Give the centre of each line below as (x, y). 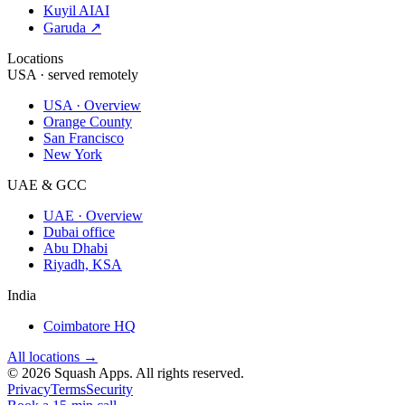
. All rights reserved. (187, 372)
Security (109, 389)
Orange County (88, 121)
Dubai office (79, 231)
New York (73, 154)
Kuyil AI (69, 10)
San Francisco (84, 137)
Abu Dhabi (75, 248)
